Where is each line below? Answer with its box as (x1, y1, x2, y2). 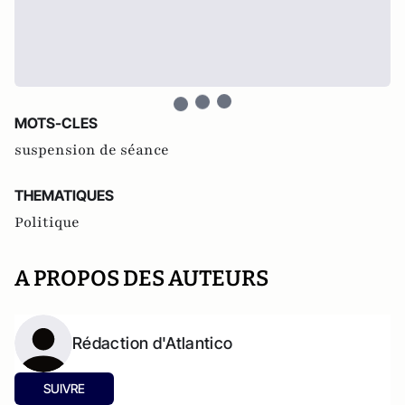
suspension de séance (14, 140, 169, 160)
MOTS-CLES (14, 114, 98, 132)
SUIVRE (43, 381, 85, 396)
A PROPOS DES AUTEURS (14, 266, 268, 291)
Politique (14, 212, 80, 232)
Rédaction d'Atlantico (72, 334, 233, 353)
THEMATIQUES (14, 186, 114, 204)
